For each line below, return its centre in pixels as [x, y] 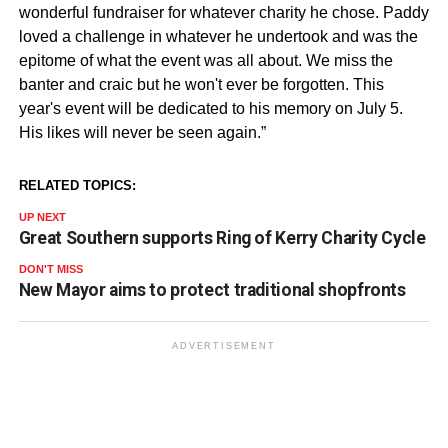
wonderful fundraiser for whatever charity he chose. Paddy [223, 13]
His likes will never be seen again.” [142, 133]
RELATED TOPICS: [77, 186]
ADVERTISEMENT [224, 346]
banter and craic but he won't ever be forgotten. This [201, 85]
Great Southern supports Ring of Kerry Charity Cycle [222, 238]
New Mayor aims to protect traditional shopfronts [212, 290]
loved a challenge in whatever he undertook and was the [218, 37]
